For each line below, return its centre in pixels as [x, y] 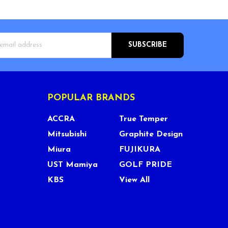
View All [134, 180]
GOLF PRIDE [145, 165]
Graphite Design [151, 134]
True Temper [143, 119]
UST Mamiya [72, 165]
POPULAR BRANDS [91, 98]
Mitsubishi [67, 134]
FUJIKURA [139, 149]
